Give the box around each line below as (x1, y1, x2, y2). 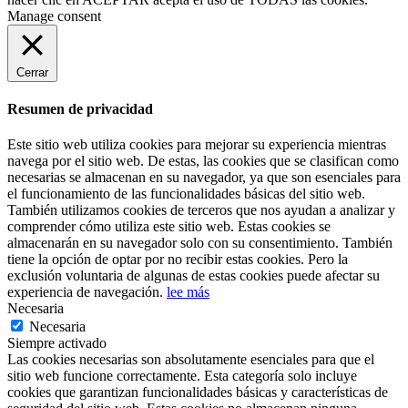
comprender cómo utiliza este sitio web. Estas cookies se (7, 219, 331, 235)
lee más (167, 284, 209, 301)
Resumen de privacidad (7, 100, 153, 117)
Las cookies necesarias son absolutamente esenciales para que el (7, 352, 374, 368)
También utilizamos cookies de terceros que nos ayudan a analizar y (7, 202, 395, 219)
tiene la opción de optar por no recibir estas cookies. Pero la (7, 251, 348, 268)
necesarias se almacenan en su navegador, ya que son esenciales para (7, 169, 401, 186)
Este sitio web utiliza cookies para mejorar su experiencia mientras (7, 137, 386, 153)
